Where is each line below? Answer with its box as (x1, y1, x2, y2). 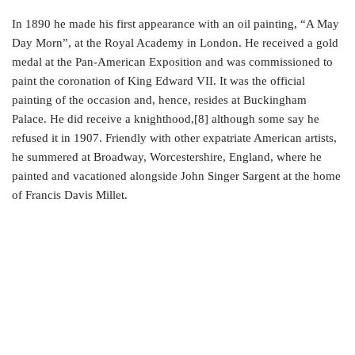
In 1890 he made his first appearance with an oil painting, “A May (12, 17, 339, 30)
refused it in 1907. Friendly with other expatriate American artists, (12, 132, 337, 144)
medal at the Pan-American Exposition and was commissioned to (12, 55, 333, 68)
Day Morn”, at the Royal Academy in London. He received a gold (12, 36, 338, 49)
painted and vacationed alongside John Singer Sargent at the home (12, 170, 341, 182)
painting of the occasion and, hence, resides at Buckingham (12, 94, 307, 106)
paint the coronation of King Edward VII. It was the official (12, 74, 305, 87)
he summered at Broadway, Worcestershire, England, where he (12, 151, 322, 163)
